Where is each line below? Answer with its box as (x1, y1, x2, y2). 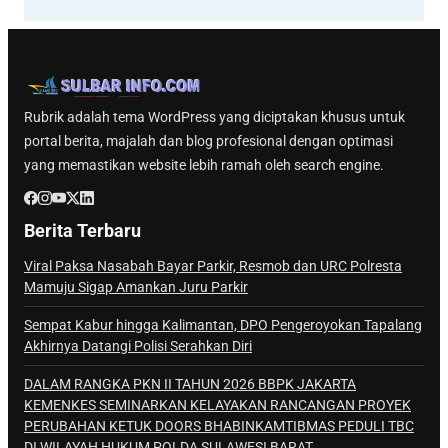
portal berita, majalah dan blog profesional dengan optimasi (24, 132, 393, 149)
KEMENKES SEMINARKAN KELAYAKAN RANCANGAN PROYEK (24, 396, 411, 413)
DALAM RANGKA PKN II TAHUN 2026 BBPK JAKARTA (24, 375, 356, 392)
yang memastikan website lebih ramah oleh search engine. (24, 156, 384, 173)
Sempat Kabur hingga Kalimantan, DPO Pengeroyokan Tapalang (24, 316, 422, 333)
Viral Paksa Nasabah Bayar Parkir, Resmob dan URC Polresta (24, 257, 402, 274)
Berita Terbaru (24, 219, 141, 241)
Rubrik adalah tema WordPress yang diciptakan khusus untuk (24, 108, 405, 125)
